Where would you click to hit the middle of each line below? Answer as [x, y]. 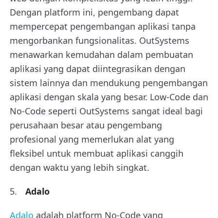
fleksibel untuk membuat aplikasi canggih [97, 153]
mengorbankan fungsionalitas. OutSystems [100, 40]
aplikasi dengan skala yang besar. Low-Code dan [109, 97]
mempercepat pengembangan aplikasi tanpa [103, 26]
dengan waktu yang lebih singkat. [80, 167]
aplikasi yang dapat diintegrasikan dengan [98, 68]
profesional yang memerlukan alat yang [92, 139]
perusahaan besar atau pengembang [86, 125]
